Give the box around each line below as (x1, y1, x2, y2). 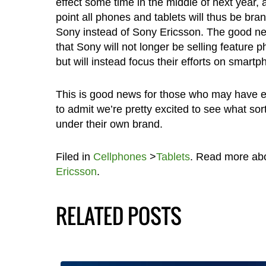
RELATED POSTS (55, 199, 182, 231)
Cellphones (93, 150, 147, 163)
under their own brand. (55, 118, 163, 130)
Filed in (55, 150, 93, 163)
